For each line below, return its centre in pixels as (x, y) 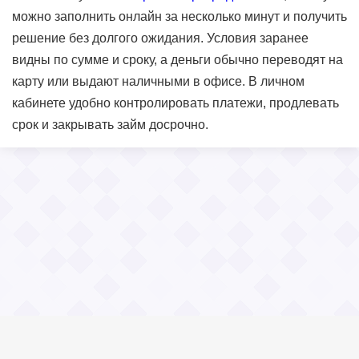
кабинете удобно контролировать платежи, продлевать (175, 103)
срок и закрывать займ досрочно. (110, 124)
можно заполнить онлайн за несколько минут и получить (179, 16)
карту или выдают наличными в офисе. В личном (158, 81)
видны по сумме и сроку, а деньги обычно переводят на (177, 59)
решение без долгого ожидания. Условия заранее (160, 38)
